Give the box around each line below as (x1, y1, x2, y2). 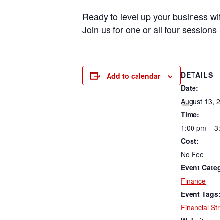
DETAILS (181, 70, 213, 80)
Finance (181, 176, 206, 186)
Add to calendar (107, 70, 160, 81)
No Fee (181, 149, 204, 160)
